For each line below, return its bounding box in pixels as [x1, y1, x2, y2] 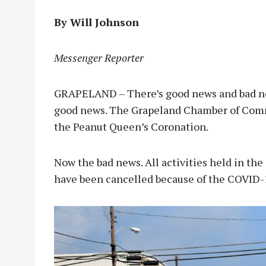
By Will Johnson [54, 14, 139, 29]
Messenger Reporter [54, 50, 144, 65]
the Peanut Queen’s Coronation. [54, 119, 208, 134]
